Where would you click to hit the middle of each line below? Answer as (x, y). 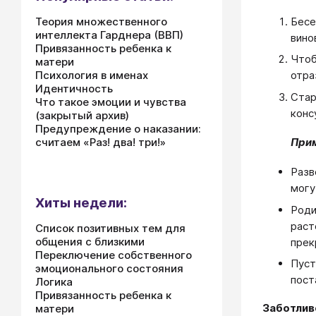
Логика (54, 282)
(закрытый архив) (82, 115)
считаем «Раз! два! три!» (101, 142)
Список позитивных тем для (110, 228)
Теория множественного (101, 22)
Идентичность (74, 89)
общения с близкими (90, 242)
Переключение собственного (114, 255)
